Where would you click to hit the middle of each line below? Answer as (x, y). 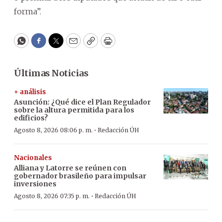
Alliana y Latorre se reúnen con (70, 168)
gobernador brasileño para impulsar (80, 176)
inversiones (35, 184)
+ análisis (30, 92)
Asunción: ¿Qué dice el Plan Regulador (82, 102)
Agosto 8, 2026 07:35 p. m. (52, 196)
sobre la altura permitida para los (74, 110)
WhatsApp (44, 45)
